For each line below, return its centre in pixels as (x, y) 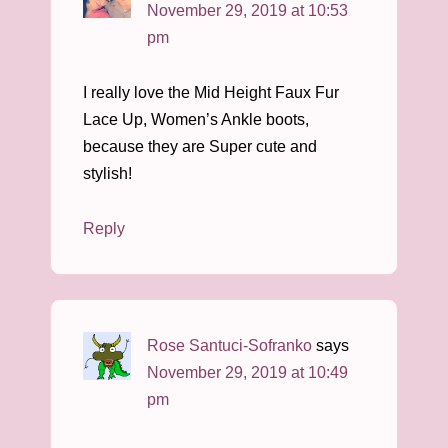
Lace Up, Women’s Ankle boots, (196, 119)
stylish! (107, 173)
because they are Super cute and (200, 146)
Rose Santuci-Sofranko (229, 345)
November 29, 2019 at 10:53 (247, 10)
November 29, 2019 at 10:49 (247, 372)
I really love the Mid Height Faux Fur (211, 92)
